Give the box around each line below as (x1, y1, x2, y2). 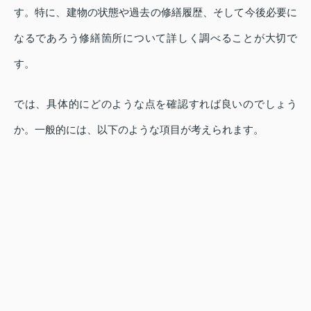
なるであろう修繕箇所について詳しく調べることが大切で (14, 32, 297, 44)
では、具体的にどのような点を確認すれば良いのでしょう (14, 98, 297, 110)
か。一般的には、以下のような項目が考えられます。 (14, 124, 264, 136)
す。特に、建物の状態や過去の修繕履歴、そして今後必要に (14, 6, 297, 19)
